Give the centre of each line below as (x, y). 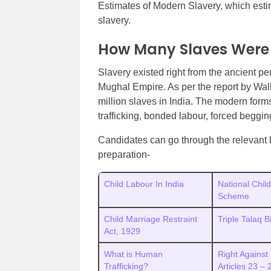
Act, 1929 (122, 231)
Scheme (233, 196)
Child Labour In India (144, 184)
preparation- (124, 155)
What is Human (133, 254)
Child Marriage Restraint (151, 219)
